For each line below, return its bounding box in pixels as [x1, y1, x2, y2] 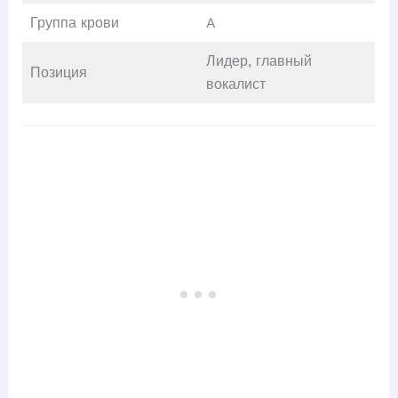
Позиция [29, 64, 87, 82]
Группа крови [29, 14, 119, 32]
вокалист [205, 76, 266, 93]
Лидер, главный [205, 52, 312, 70]
